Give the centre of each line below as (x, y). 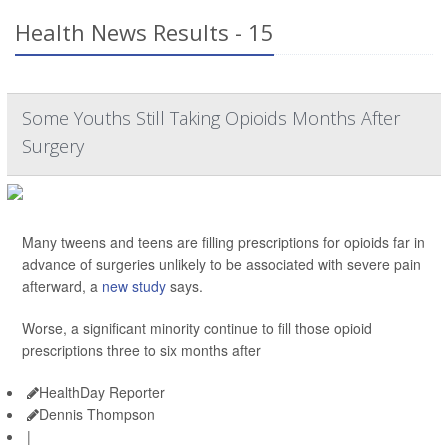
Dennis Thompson (97, 414)
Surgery (53, 146)
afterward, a (62, 286)
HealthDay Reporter (102, 392)
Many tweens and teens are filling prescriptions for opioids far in (223, 242)
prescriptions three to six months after (141, 350)
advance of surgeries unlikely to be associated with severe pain (221, 264)
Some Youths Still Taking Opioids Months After (211, 118)
